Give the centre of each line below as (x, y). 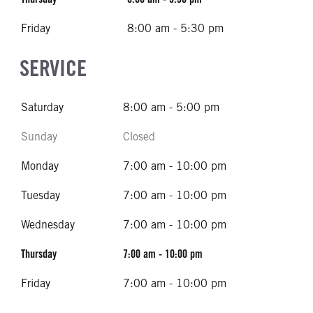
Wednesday (48, 225)
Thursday (39, 254)
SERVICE (53, 68)
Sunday (39, 137)
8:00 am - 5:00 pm (171, 107)
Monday (40, 166)
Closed (139, 137)
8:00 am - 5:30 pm (175, 28)
